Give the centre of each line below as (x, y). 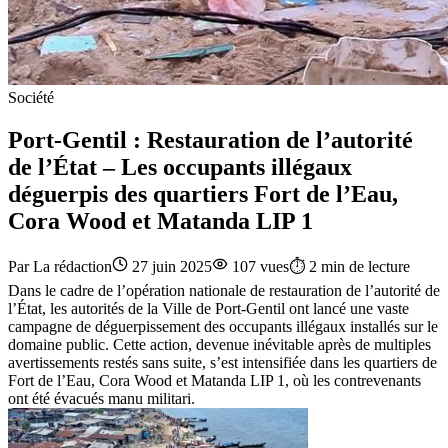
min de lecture (363, 266)
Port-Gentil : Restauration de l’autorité (210, 139)
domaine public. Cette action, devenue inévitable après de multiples (219, 344)
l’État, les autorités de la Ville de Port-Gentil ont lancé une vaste (208, 308)
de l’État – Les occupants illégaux (180, 166)
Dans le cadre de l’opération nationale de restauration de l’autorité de (224, 290)
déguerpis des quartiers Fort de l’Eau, (203, 193)
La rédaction (72, 266)
